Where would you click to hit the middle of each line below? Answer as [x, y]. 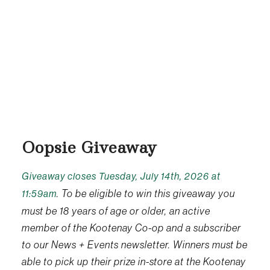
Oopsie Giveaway [89, 149]
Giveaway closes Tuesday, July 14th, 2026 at [121, 177]
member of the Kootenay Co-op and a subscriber [131, 228]
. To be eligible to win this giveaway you [146, 194]
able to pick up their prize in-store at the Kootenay [133, 262]
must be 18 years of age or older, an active [116, 211]
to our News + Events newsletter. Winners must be [134, 245]
